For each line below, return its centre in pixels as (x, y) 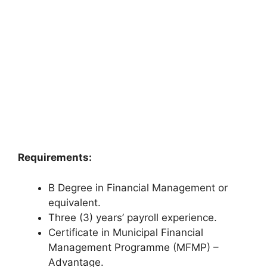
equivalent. (74, 202)
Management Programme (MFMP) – (133, 247)
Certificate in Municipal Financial (126, 232)
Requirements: (55, 158)
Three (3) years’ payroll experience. (133, 217)
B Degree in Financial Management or (138, 187)
